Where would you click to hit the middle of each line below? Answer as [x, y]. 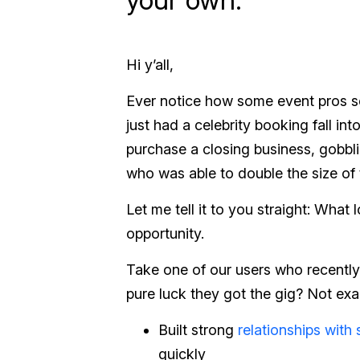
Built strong [198, 330]
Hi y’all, [150, 65]
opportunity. [165, 233]
